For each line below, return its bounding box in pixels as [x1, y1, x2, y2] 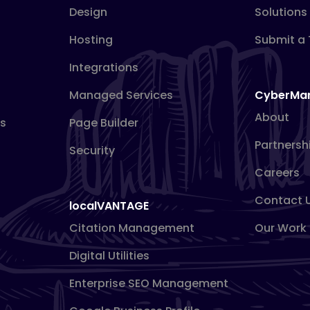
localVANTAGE [69, 198, 149, 214]
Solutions [255, 4, 308, 20]
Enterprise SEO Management [69, 275, 228, 291]
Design [69, 4, 107, 20]
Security [69, 143, 115, 158]
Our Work [255, 220, 307, 236]
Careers [255, 165, 300, 181]
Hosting [69, 32, 113, 48]
